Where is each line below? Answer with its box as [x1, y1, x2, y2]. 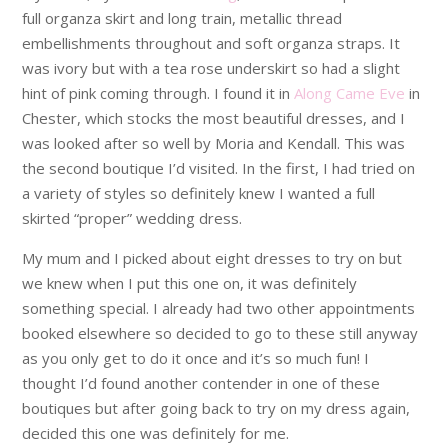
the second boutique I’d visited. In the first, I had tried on [22, 157, 416, 178]
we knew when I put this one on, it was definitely [22, 272, 358, 293]
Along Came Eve [294, 82, 406, 103]
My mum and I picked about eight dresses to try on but [22, 247, 403, 268]
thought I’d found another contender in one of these [22, 372, 381, 393]
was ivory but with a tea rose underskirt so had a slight [22, 57, 401, 78]
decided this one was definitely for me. [22, 422, 290, 443]
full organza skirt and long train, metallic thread [22, 7, 343, 28]
